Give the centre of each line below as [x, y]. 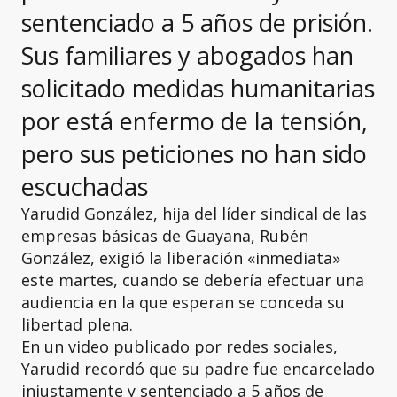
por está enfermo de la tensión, [195, 121]
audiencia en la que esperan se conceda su [183, 302]
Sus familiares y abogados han [187, 55]
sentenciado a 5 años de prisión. [197, 23]
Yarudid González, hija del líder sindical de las [194, 214]
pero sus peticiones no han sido [194, 154]
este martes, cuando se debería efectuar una [193, 280]
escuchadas [85, 187]
